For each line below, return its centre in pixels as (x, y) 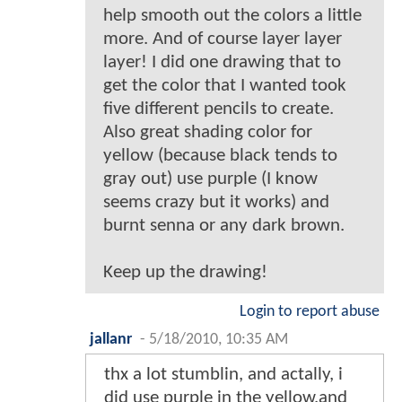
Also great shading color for (208, 133)
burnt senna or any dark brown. (224, 226)
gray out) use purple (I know (210, 179)
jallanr (111, 340)
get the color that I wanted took (225, 86)
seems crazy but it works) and (216, 203)
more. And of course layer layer (223, 39)
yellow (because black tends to (220, 156)
